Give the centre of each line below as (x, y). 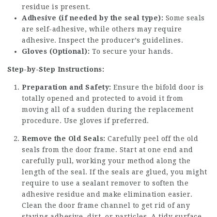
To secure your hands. (131, 51)
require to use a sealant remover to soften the (105, 183)
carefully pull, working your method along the (106, 161)
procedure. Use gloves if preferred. (85, 121)
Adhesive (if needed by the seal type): (93, 18)
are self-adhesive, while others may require (102, 29)
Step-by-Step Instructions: (56, 69)
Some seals (184, 18)
